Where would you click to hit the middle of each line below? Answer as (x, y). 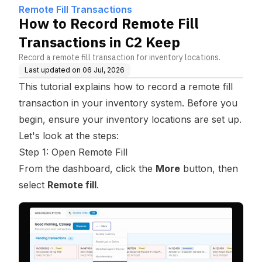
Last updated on (53, 70)
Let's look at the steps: (69, 136)
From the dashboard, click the (87, 168)
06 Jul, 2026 (104, 70)
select (33, 185)
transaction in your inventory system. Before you (128, 103)
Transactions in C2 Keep (99, 42)
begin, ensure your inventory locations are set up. (130, 119)
